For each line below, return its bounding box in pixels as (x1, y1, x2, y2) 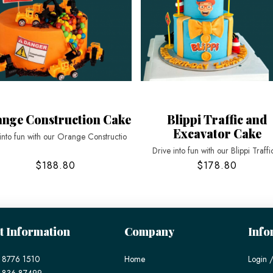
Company (124, 224, 174, 239)
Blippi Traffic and (167, 112, 268, 128)
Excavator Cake (172, 126, 261, 142)
